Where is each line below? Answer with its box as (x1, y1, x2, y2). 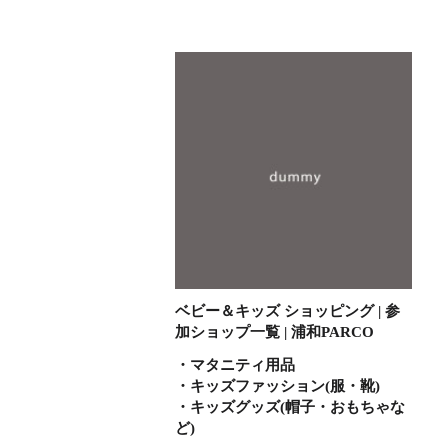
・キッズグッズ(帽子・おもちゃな (175, 399, 406, 416)
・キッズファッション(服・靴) (175, 378, 381, 395)
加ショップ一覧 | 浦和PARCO (175, 324, 375, 341)
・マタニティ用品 (175, 357, 296, 374)
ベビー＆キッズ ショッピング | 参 (175, 303, 401, 320)
